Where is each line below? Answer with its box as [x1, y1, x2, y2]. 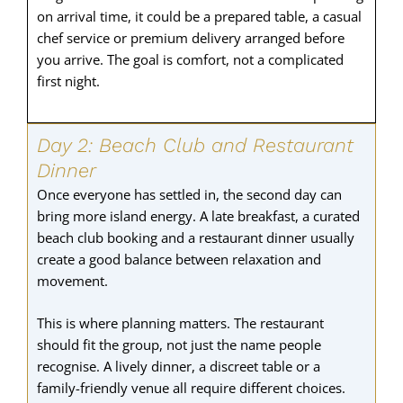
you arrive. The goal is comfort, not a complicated [37, 50, 344, 69]
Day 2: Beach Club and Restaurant [37, 133, 354, 157]
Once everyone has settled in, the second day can [37, 184, 342, 203]
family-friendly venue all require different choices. [37, 378, 345, 397]
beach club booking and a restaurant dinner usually [37, 228, 354, 246]
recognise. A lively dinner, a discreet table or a [37, 356, 320, 375]
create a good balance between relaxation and [37, 249, 321, 268]
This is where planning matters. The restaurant [37, 313, 324, 332]
